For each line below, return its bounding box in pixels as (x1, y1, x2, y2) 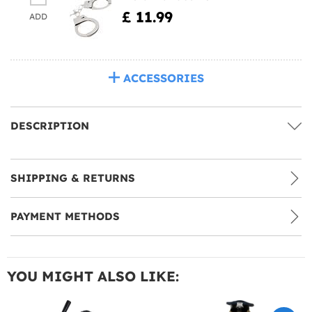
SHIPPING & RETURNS (10, 171, 135, 185)
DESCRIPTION (10, 118, 89, 132)
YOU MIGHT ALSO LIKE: (7, 267, 179, 285)
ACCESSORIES (123, 70, 204, 85)
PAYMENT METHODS (10, 209, 120, 223)
